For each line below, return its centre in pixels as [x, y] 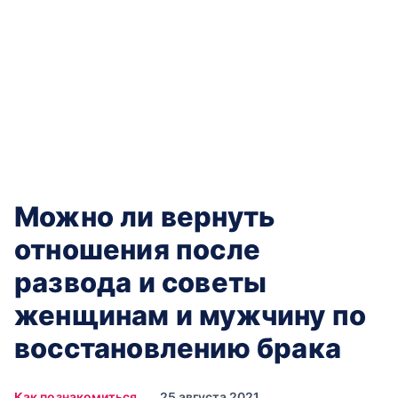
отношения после [137, 249]
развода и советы [141, 282]
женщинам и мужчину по [191, 314]
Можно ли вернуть [145, 216]
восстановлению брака [178, 347]
